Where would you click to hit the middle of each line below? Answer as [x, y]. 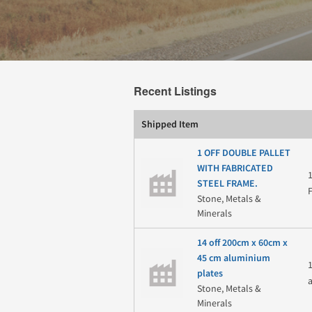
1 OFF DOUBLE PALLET [243, 153]
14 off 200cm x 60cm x [242, 243]
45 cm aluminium [233, 258]
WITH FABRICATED [235, 168]
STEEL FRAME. [227, 184]
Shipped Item [170, 124]
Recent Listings [175, 91]
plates [210, 273]
